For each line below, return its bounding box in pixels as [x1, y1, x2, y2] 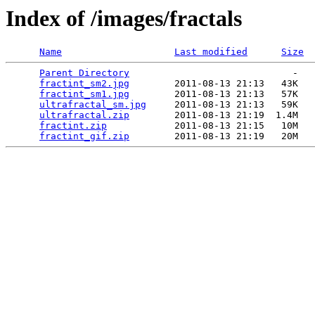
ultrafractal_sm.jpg [39, 99, 146, 110]
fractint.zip [39, 120, 107, 131]
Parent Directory [39, 67, 129, 79]
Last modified [174, 46, 247, 58]
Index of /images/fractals [6, 6, 242, 31]
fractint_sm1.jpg [39, 89, 129, 100]
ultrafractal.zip [39, 110, 129, 121]
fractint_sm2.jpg [39, 78, 129, 89]
